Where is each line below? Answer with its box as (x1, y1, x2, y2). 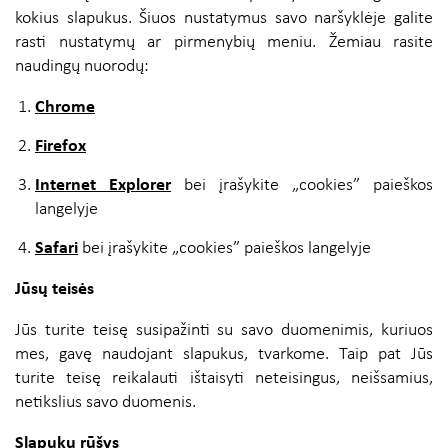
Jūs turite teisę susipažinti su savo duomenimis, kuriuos (15, 321, 433, 341)
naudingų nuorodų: (15, 57, 149, 77)
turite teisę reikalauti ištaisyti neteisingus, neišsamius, (15, 369, 433, 389)
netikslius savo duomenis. (15, 393, 196, 413)
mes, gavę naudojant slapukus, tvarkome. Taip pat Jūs (15, 345, 433, 365)
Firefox (35, 137, 86, 157)
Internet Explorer (35, 176, 171, 196)
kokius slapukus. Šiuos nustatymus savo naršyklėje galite (15, 9, 433, 29)
